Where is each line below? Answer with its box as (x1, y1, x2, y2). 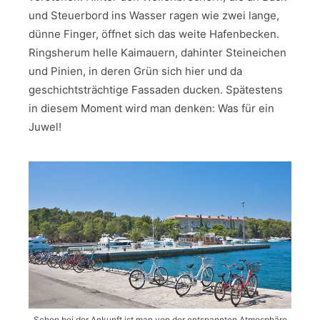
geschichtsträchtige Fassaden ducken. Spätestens (29, 82, 283, 96)
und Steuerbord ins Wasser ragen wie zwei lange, (29, 8, 279, 22)
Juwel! (29, 119, 61, 134)
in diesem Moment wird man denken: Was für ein (29, 101, 274, 115)
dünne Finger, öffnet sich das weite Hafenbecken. (29, 26, 279, 41)
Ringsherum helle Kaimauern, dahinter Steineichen (29, 45, 286, 59)
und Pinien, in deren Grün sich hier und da (29, 64, 242, 78)
